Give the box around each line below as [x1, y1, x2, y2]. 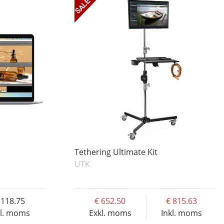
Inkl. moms [160, 207, 202, 219]
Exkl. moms [88, 207, 131, 219]
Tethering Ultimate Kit [74, 146, 157, 158]
